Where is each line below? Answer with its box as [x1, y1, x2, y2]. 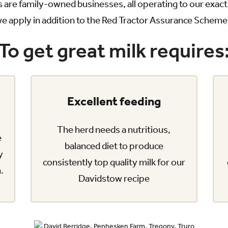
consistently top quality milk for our [42, 156, 185, 168]
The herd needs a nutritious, [57, 124, 171, 135]
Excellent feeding [67, 94, 161, 108]
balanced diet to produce [64, 140, 163, 152]
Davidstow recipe [78, 173, 150, 184]
